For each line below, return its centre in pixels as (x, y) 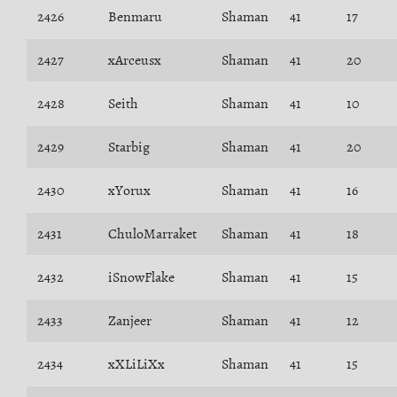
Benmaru (135, 17)
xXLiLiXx (136, 364)
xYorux (129, 191)
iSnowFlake (141, 277)
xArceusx (135, 60)
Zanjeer (130, 321)
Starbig (129, 147)
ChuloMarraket (152, 234)
